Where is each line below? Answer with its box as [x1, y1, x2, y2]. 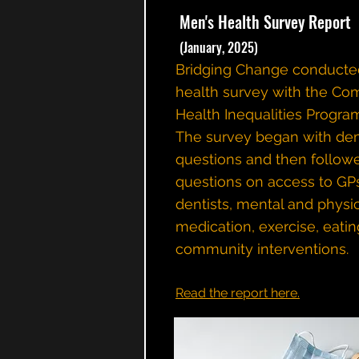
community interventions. [175, 240, 353, 257]
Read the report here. [175, 285, 300, 301]
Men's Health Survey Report [179, 10, 351, 34]
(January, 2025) [179, 38, 258, 57]
